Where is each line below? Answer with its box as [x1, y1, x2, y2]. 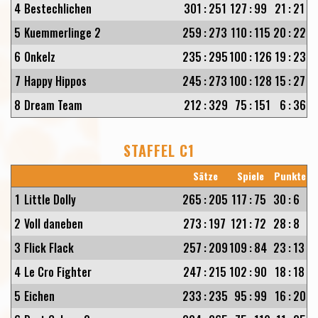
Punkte [273, 168, 306, 183]
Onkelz [24, 48, 55, 65]
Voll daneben [24, 215, 83, 232]
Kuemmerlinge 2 [24, 24, 101, 41]
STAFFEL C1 [124, 140, 194, 161]
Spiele [237, 168, 264, 183]
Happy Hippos [24, 72, 87, 89]
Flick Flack [24, 239, 74, 256]
